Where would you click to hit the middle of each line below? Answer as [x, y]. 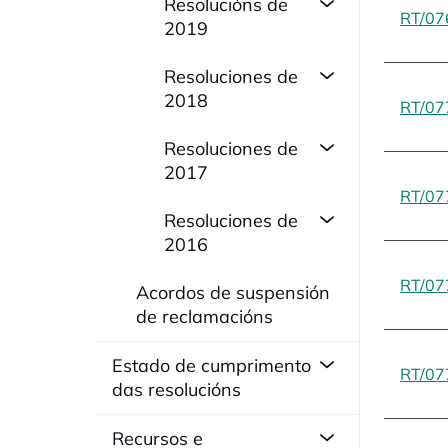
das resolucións [176, 389]
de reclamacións [204, 316]
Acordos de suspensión [233, 292]
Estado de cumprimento [211, 365]
